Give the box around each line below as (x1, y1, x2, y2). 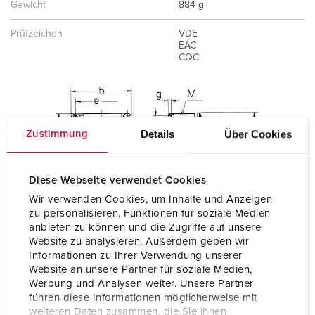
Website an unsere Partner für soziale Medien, (29, 264, 252, 275)
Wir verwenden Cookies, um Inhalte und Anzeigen (29, 193, 272, 205)
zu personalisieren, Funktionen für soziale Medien (29, 207, 271, 219)
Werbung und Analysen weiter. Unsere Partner (29, 278, 254, 289)
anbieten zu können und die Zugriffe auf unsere (29, 221, 261, 233)
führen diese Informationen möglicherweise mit (29, 292, 257, 303)
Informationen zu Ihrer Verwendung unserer (29, 250, 243, 261)
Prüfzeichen (11, 29, 63, 39)
